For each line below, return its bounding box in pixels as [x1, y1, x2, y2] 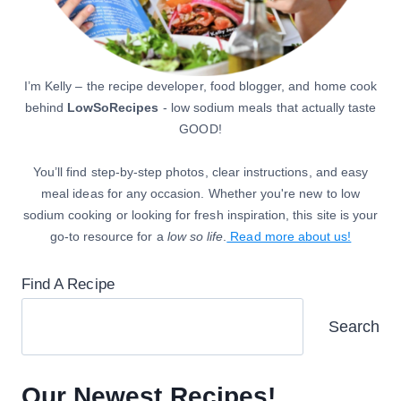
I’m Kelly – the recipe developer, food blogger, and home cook [23, 80, 378, 94]
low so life [166, 230, 224, 244]
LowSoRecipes [66, 101, 159, 115]
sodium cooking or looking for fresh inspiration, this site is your [22, 209, 379, 223]
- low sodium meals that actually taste [158, 101, 377, 115]
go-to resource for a [49, 230, 167, 244]
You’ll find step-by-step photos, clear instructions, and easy [32, 166, 369, 180]
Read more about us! [226, 230, 352, 244]
